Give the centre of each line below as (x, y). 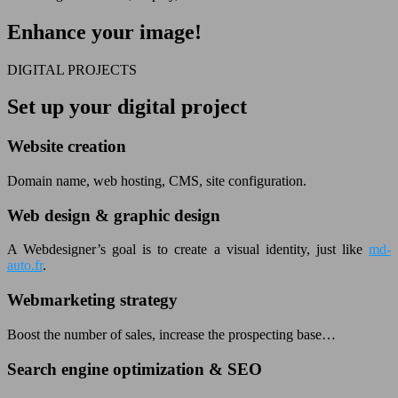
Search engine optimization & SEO (135, 369)
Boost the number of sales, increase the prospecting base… (171, 334)
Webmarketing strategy (92, 300)
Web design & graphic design (114, 215)
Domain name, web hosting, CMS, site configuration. (157, 181)
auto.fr (25, 266)
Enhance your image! (104, 32)
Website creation (67, 147)
